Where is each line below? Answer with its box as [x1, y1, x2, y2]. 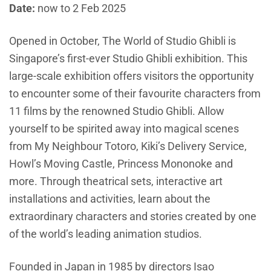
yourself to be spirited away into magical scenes [9, 122, 239, 135]
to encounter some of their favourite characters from [9, 87, 261, 100]
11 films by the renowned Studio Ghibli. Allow [9, 105, 224, 118]
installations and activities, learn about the [9, 192, 211, 206]
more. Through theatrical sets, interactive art [9, 175, 223, 188]
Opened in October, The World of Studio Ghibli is [9, 34, 236, 48]
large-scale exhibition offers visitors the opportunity [9, 70, 254, 83]
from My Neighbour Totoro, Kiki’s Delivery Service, [9, 140, 247, 153]
